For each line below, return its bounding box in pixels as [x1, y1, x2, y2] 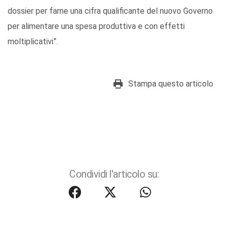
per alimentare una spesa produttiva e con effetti [8, 21, 185, 32]
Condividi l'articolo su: [69, 168, 159, 181]
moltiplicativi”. [8, 37, 58, 47]
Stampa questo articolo [128, 79, 213, 89]
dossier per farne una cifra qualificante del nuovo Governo [8, 6, 213, 16]
